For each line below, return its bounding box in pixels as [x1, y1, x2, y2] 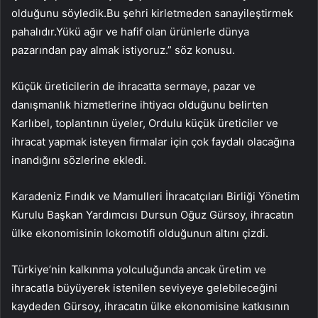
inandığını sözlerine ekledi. [11, 153, 146, 167]
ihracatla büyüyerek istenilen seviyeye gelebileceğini [11, 280, 278, 295]
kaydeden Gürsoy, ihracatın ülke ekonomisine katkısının [11, 299, 290, 313]
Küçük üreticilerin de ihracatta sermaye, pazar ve [11, 79, 256, 93]
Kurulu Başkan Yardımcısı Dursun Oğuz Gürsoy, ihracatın [11, 207, 294, 221]
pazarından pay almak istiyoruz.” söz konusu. [11, 43, 235, 57]
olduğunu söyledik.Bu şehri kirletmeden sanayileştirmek [11, 6, 293, 20]
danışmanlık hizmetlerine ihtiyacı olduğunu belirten [11, 97, 268, 111]
